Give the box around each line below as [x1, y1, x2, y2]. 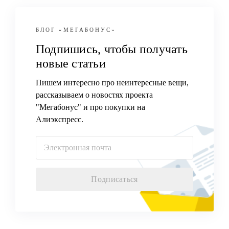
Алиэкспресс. [36, 115, 83, 124]
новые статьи [36, 57, 106, 70]
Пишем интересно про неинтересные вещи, [36, 78, 189, 87]
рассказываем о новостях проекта [36, 90, 153, 99]
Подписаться [91, 175, 138, 184]
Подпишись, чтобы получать [36, 42, 188, 56]
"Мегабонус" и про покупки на [36, 103, 145, 111]
